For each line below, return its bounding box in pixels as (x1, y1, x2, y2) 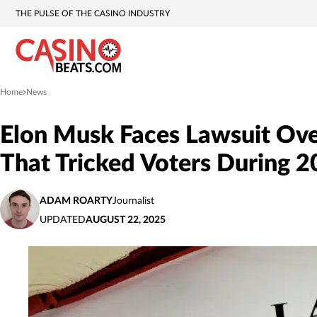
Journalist (113, 196, 154, 206)
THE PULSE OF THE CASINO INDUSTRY (16, 9, 170, 18)
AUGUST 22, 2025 (86, 215, 166, 225)
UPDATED (40, 215, 86, 225)
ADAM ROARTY (40, 196, 113, 206)
